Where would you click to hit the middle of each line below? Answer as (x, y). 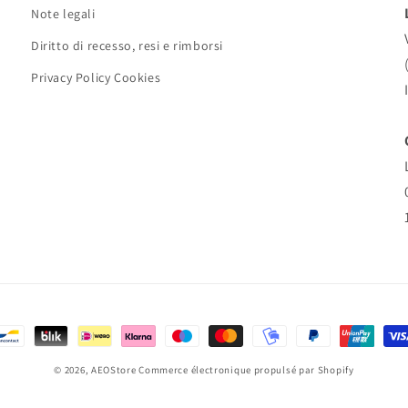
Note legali (63, 14)
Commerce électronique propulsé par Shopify (246, 370)
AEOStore (113, 370)
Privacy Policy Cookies (96, 77)
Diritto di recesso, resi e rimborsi (127, 46)
